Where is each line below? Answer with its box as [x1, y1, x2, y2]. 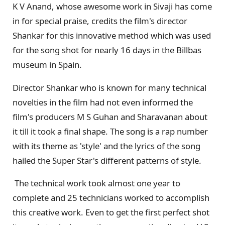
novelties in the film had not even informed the [13, 96, 193, 108]
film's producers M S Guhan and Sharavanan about [13, 110, 207, 123]
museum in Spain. [13, 58, 82, 70]
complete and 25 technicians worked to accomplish [13, 192, 209, 204]
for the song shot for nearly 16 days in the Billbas [13, 44, 201, 56]
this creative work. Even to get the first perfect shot [13, 206, 209, 218]
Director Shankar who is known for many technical [13, 81, 206, 93]
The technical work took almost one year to [13, 177, 180, 189]
